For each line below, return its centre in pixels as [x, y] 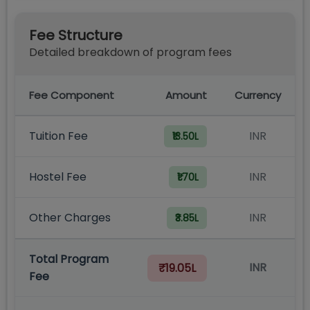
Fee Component [72, 95]
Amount [186, 95]
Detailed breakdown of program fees [130, 52]
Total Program [69, 259]
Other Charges [70, 218]
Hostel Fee [58, 177]
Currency [258, 95]
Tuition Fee [58, 136]
